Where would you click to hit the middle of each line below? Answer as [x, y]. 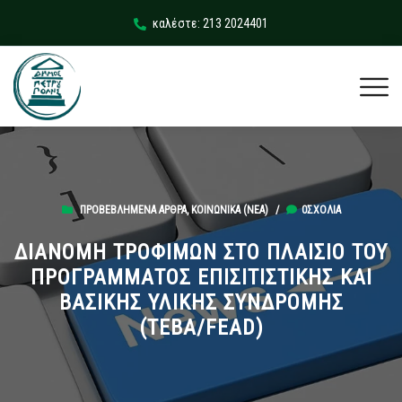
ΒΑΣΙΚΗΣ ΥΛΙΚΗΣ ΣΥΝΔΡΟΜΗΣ [201, 303]
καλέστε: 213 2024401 [210, 24]
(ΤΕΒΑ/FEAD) [201, 328]
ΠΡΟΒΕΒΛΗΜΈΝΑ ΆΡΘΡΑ [133, 210]
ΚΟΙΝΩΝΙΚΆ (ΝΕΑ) [229, 210]
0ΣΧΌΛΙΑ [321, 210]
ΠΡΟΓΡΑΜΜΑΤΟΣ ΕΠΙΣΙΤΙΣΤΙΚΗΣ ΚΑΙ [201, 278]
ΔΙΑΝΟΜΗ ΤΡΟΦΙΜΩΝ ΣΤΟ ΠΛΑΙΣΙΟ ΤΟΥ [201, 253]
